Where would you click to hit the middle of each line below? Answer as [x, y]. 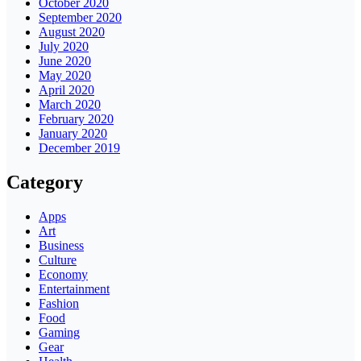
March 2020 [70, 105]
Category [45, 183]
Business [61, 246]
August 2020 [72, 32]
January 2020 [73, 134]
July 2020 [64, 47]
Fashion [59, 304]
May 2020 [65, 76]
